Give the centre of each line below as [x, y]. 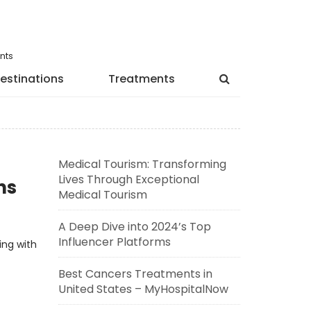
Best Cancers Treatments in [135, 274]
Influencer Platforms [114, 242]
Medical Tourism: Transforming [142, 164]
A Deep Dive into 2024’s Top [134, 227]
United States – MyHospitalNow [143, 289]
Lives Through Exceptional [128, 179]
